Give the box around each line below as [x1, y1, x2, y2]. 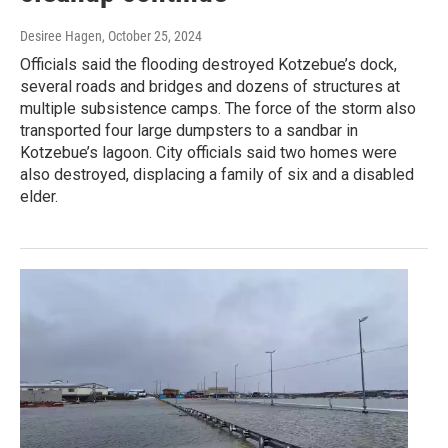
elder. [20, 187, 58, 207]
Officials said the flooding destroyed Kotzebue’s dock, [20, 55, 397, 75]
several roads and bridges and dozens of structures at [20, 77, 400, 97]
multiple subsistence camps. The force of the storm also [20, 99, 416, 119]
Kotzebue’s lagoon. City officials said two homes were [20, 143, 397, 163]
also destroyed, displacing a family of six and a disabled [20, 165, 414, 185]
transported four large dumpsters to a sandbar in [20, 121, 358, 141]
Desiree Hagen [20, 28, 102, 45]
